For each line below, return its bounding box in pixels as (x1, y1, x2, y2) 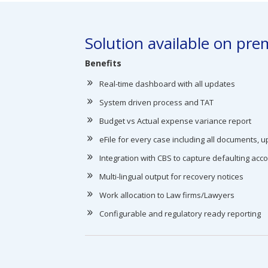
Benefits (85, 57, 121, 69)
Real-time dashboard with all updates (99, 78, 235, 89)
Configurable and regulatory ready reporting (99, 208, 261, 219)
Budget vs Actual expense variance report (99, 115, 251, 126)
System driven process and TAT (99, 97, 214, 108)
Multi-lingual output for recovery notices (99, 171, 243, 182)
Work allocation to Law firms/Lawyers (99, 190, 234, 200)
